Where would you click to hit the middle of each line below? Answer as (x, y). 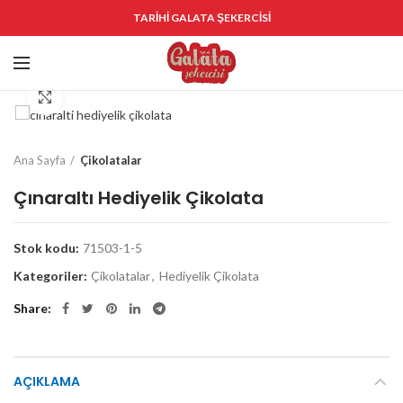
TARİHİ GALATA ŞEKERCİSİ (201, 18)
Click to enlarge (108, 98)
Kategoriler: (52, 276)
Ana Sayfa (40, 161)
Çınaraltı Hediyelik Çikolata (139, 198)
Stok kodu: (48, 248)
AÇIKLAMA (47, 382)
